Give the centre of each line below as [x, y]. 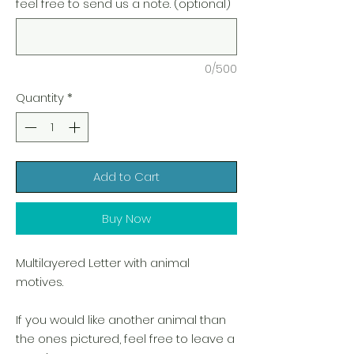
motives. [40, 282]
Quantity [40, 97]
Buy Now [126, 218]
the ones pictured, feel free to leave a [125, 339]
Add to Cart [126, 177]
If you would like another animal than [121, 320]
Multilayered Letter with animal [103, 263]
